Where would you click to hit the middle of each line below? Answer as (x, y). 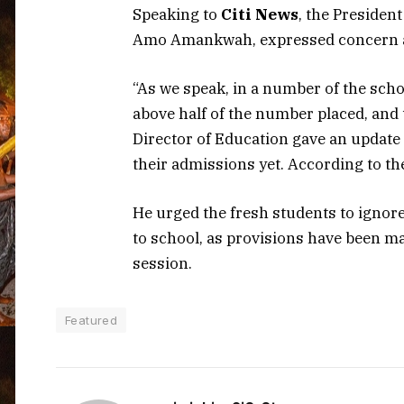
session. (162, 263)
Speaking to (177, 14)
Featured (92, 320)
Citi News (260, 14)
